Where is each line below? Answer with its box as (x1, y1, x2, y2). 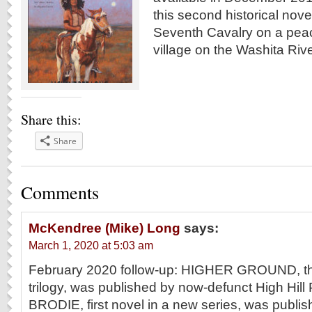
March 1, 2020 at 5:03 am (29, 239, 153, 251)
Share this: (21, 110, 81, 129)
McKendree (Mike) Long (29, 220, 180, 235)
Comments (21, 180, 99, 204)
